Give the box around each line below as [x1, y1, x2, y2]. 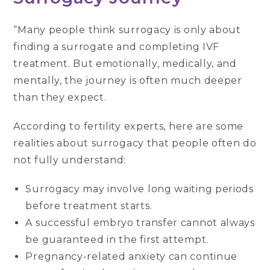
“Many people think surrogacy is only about [13, 24, 241, 36]
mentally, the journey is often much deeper [13, 75, 242, 87]
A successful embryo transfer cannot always [25, 217, 255, 229]
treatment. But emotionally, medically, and [13, 58, 237, 70]
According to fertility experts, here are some [13, 121, 243, 133]
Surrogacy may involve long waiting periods [25, 183, 254, 195]
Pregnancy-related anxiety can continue [25, 251, 238, 263]
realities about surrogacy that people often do [13, 137, 257, 149]
